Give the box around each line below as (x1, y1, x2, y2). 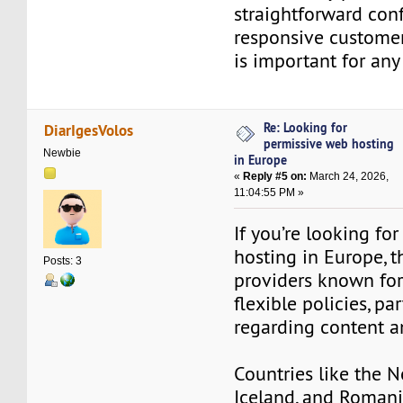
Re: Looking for (264, 118, 348, 136)
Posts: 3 (43, 255, 83, 268)
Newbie (43, 146, 82, 159)
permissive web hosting (264, 134, 395, 152)
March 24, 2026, (307, 169, 390, 183)
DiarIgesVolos (43, 120, 133, 141)
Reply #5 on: (243, 169, 308, 183)
